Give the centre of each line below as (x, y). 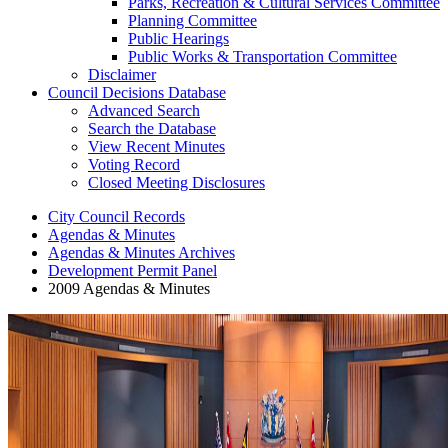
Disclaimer (122, 75)
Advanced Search (144, 111)
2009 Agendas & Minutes (129, 289)
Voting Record (134, 165)
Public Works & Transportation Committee (262, 57)
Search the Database (152, 129)
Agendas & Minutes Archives (141, 253)
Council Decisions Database (137, 93)
